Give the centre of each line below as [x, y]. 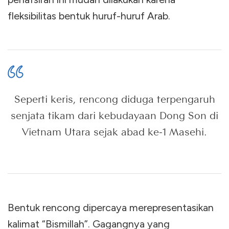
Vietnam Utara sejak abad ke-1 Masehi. [114, 132]
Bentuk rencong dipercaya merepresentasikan [111, 207]
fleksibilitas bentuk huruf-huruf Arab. [89, 16]
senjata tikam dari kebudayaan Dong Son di [114, 115]
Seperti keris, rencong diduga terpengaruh [114, 99]
